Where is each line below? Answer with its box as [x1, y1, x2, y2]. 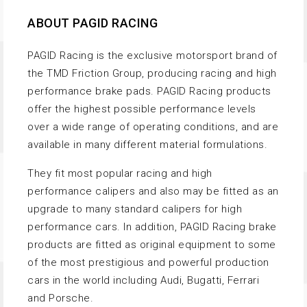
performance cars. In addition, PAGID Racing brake [27, 220, 277, 233]
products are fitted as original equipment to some [27, 238, 276, 251]
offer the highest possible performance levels [27, 102, 256, 115]
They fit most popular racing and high [27, 167, 212, 180]
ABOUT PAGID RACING [27, 15, 158, 30]
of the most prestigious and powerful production [27, 256, 269, 269]
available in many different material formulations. [27, 138, 267, 151]
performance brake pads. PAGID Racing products [27, 84, 271, 97]
